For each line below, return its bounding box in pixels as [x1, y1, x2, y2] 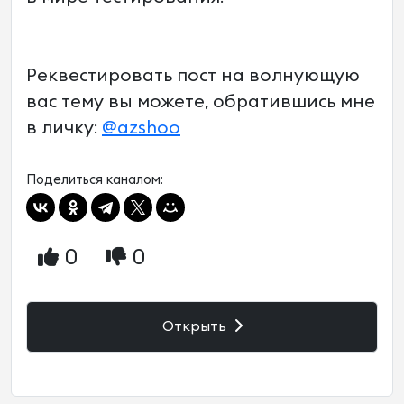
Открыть [161, 319, 230, 334]
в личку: [26, 119, 102, 137]
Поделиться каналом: [26, 173, 163, 187]
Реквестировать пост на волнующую [26, 67, 360, 85]
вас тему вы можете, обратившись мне [26, 93, 375, 111]
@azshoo [102, 119, 180, 137]
